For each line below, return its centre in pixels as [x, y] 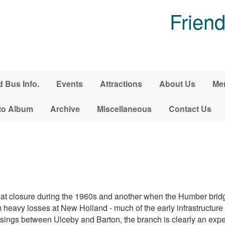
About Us [177, 83]
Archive [65, 108]
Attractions [121, 83]
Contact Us [190, 108]
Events [69, 83]
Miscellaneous [124, 108]
